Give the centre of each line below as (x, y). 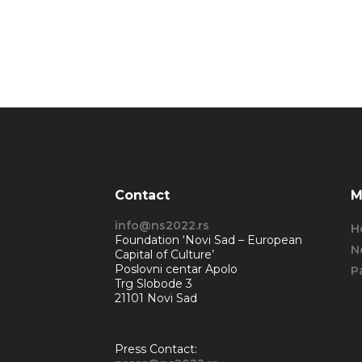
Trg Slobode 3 (153, 284)
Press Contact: (156, 349)
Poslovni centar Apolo (176, 269)
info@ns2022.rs (162, 226)
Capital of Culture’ (164, 255)
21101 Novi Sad (156, 299)
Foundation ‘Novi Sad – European (208, 240)
